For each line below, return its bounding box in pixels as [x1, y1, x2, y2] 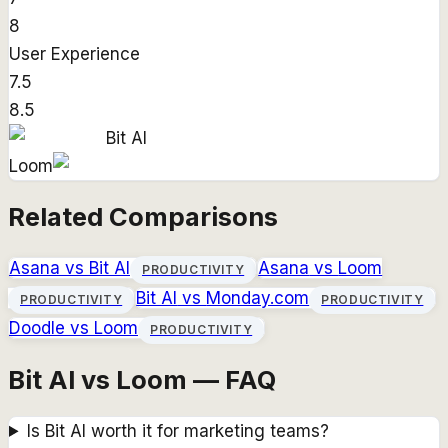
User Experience [9, 44, 140, 65]
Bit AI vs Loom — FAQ [8, 363, 276, 395]
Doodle [9, 317, 65, 338]
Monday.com [206, 287, 310, 308]
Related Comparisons [8, 201, 278, 233]
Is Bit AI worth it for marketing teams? [27, 420, 330, 441]
